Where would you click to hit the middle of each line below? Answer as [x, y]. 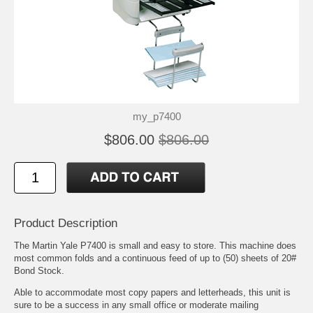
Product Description [66, 223]
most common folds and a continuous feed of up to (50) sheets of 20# [155, 258]
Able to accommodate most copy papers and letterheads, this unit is [152, 292]
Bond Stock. [39, 270]
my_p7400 [156, 116]
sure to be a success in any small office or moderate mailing [136, 305]
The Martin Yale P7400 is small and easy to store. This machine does [155, 245]
